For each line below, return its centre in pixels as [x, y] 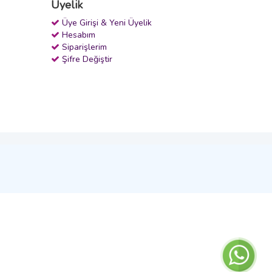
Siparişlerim [84, 47]
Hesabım [78, 35]
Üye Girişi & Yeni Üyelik [107, 22]
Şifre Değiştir [87, 59]
